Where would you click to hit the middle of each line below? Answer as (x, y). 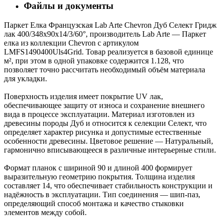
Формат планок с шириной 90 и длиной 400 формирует (98, 167)
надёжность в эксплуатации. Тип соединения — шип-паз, (102, 194)
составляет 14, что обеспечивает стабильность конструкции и (108, 185)
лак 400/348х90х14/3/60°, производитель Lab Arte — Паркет (105, 34)
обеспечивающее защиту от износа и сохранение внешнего (104, 105)
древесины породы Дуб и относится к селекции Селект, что (105, 123)
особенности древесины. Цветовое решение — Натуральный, (109, 141)
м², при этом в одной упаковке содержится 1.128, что (94, 60)
